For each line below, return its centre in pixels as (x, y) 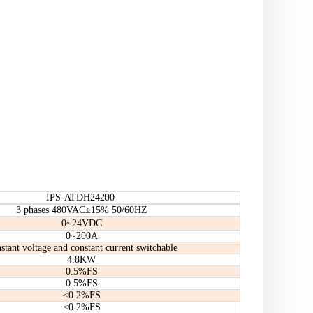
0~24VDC (81, 223)
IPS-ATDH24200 (81, 197)
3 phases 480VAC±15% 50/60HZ (81, 210)
